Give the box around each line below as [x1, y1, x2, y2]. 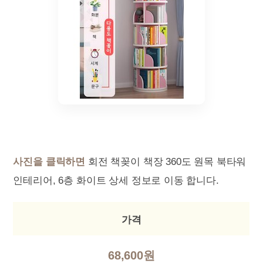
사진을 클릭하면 [13, 156, 86, 167]
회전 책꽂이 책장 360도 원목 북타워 [85, 156, 247, 167]
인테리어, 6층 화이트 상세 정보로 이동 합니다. [13, 175, 219, 186]
